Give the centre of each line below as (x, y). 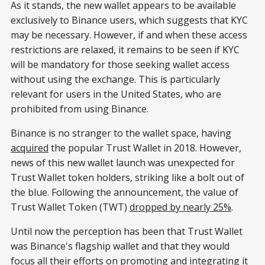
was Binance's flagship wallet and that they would (120, 246)
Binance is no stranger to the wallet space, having (121, 133)
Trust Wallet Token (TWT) (70, 207)
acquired (30, 148)
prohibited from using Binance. (80, 109)
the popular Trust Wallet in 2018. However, (145, 148)
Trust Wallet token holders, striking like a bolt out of (127, 178)
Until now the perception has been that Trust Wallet (127, 232)
